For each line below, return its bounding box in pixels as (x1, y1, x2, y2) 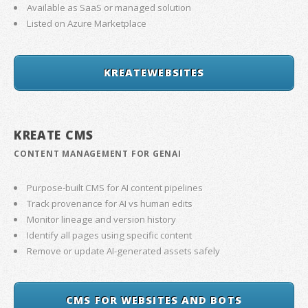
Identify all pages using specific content (27, 229, 192, 242)
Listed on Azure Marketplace (27, 17, 147, 30)
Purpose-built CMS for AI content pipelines (27, 181, 203, 195)
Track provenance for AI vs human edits (27, 197, 193, 210)
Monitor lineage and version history (27, 213, 177, 226)
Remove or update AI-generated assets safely (27, 245, 221, 258)
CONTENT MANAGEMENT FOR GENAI (14, 148, 181, 160)
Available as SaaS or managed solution (27, 1, 192, 14)
